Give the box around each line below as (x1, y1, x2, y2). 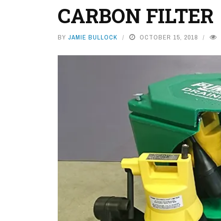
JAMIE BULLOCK (68, 33, 117, 41)
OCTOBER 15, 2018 (140, 33, 198, 41)
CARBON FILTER (58, 2, 214, 29)
